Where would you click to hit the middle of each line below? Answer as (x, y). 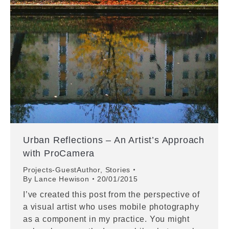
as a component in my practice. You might (106, 219)
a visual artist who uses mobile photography (111, 207)
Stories (118, 170)
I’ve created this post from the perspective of (111, 194)
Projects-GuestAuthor (62, 170)
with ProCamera (59, 153)
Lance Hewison (62, 179)
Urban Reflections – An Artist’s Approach (114, 140)
